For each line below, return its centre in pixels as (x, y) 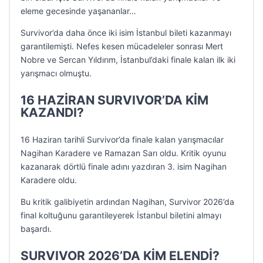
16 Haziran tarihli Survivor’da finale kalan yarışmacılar (122, 139)
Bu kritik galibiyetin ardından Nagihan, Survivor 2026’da (127, 202)
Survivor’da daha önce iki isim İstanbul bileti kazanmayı (126, 33)
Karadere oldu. (49, 180)
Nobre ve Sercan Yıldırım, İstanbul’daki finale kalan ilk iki (128, 60)
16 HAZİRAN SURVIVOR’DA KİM (114, 100)
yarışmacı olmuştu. (56, 73)
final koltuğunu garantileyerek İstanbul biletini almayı (121, 215)
